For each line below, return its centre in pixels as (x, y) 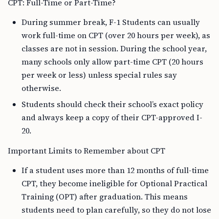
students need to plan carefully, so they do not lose (116, 210)
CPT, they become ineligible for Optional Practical (114, 183)
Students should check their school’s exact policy (112, 104)
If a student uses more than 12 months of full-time (115, 170)
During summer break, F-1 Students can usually (111, 22)
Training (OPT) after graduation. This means (105, 197)
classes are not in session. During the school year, (114, 48)
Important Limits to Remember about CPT (87, 151)
